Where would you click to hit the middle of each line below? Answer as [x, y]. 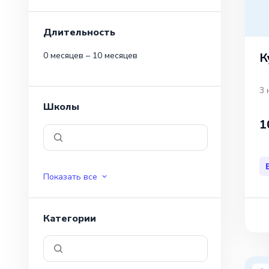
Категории [70, 218]
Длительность [79, 32]
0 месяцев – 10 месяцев [90, 56]
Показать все [70, 177]
